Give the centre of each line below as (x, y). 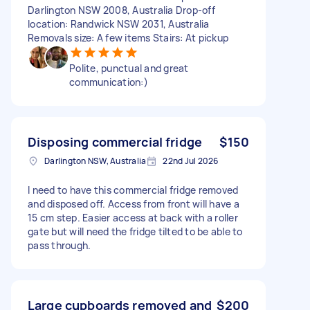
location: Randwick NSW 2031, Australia (119, 24)
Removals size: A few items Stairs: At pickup (128, 37)
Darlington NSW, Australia (95, 161)
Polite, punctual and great (129, 68)
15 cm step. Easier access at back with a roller (133, 217)
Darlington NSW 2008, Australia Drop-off (121, 10)
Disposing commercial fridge (115, 142)
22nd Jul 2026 (191, 161)
